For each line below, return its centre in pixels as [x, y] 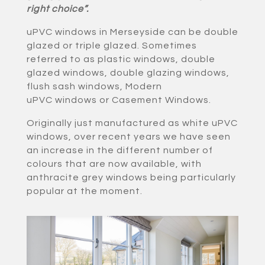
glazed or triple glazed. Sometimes [112, 45]
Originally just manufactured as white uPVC [132, 123]
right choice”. [57, 9]
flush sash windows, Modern [94, 86]
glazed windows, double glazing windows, [128, 72]
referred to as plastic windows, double [121, 59]
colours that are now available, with [114, 164]
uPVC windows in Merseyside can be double [132, 32]
